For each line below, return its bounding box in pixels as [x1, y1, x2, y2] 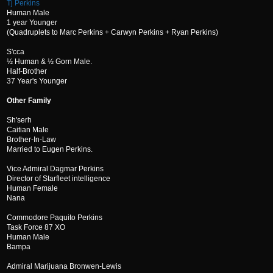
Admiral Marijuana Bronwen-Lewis [7, 262, 121, 271]
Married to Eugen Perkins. [7, 145, 93, 154]
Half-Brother [7, 67, 47, 76]
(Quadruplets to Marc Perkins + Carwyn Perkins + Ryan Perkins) [7, 28, 218, 37]
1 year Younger [7, 18, 57, 27]
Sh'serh [7, 116, 32, 124]
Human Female [7, 184, 58, 193]
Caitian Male [7, 126, 49, 134]
